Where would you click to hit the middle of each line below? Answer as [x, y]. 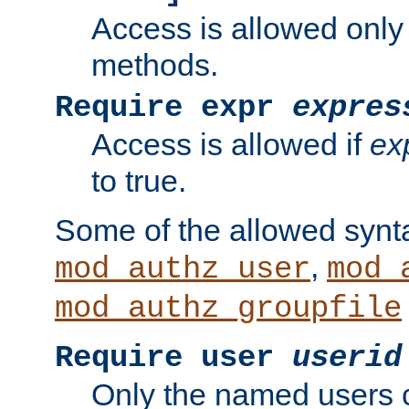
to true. [139, 181]
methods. [155, 65]
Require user [173, 358]
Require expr [173, 108]
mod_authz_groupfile [228, 309]
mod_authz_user [183, 270]
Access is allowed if [231, 145]
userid [347, 358]
